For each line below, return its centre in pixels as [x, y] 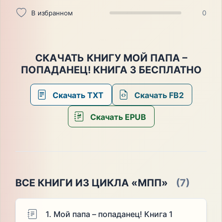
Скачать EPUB [117, 117]
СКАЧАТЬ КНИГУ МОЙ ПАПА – [111, 58]
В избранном [52, 13]
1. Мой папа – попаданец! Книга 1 [109, 214]
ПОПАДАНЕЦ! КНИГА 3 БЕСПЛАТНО [111, 70]
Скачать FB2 [158, 95]
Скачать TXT [77, 95]
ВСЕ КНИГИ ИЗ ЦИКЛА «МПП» [91, 183]
